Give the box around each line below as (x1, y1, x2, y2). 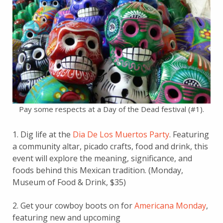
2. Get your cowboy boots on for (12, 200, 134, 211)
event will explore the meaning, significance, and (12, 152, 192, 164)
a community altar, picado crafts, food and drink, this (12, 140, 208, 152)
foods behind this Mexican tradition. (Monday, (12, 164, 183, 176)
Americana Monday (134, 200, 206, 211)
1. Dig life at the (12, 128, 73, 140)
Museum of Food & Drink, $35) (12, 176, 126, 188)
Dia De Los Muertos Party (73, 128, 169, 140)
